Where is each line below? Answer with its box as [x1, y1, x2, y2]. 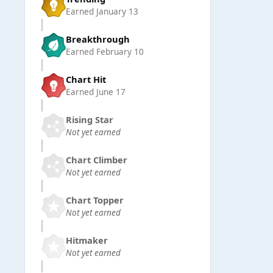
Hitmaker [66, 233, 108, 246]
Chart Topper [66, 193, 124, 206]
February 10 [96, 46, 144, 57]
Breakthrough [66, 32, 130, 45]
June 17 [96, 86, 126, 97]
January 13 [96, 5, 138, 17]
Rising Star [66, 113, 113, 126]
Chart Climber [66, 153, 127, 166]
